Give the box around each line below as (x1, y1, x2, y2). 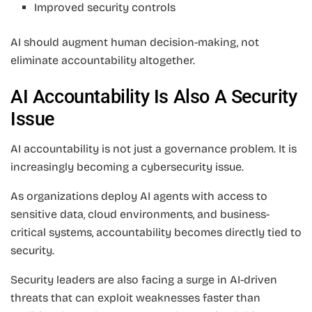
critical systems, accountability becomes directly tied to (10, 225, 302, 239)
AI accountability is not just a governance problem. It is (10, 141, 297, 155)
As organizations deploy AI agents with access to (10, 189, 267, 203)
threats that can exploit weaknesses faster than (10, 290, 260, 304)
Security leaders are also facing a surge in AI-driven (10, 272, 277, 286)
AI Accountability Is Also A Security (10, 86, 297, 109)
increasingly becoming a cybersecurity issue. (10, 159, 244, 173)
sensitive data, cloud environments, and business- (10, 207, 270, 221)
